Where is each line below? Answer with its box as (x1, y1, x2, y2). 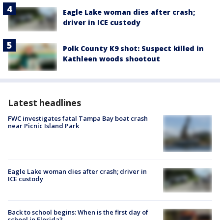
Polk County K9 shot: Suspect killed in (63, 44, 204, 54)
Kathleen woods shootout (63, 54, 160, 64)
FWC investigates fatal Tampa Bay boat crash (8, 114, 148, 123)
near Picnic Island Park (8, 121, 79, 131)
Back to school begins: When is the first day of (8, 208, 148, 217)
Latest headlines (8, 97, 81, 109)
